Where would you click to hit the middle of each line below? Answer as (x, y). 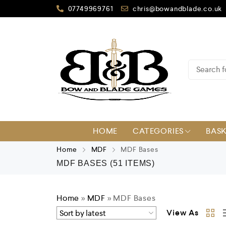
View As (183, 213)
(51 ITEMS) (133, 163)
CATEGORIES (158, 131)
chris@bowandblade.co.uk (177, 8)
